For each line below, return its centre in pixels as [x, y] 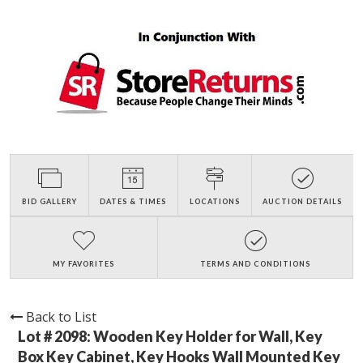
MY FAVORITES [84, 264]
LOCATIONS [214, 202]
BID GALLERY [49, 202]
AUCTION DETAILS [303, 202]
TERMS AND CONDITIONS [255, 264]
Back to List [61, 317]
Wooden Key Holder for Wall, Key [208, 337]
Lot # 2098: [56, 337]
